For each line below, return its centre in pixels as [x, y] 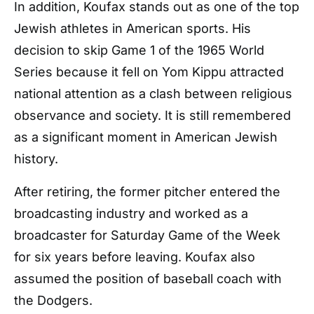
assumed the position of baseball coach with [148, 279]
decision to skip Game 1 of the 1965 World [139, 50]
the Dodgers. [53, 300]
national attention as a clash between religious [153, 94]
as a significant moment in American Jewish [146, 137]
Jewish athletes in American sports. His [132, 28]
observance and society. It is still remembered [152, 115]
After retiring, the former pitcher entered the [147, 192]
